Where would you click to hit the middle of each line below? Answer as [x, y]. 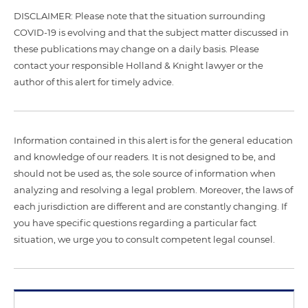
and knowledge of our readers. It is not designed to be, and [145, 157]
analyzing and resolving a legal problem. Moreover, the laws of [153, 190]
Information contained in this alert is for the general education [153, 140]
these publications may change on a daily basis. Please [136, 49]
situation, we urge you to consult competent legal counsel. [144, 239]
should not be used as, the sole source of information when [145, 173]
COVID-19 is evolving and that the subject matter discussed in [151, 32]
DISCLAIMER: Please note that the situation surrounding [140, 16]
